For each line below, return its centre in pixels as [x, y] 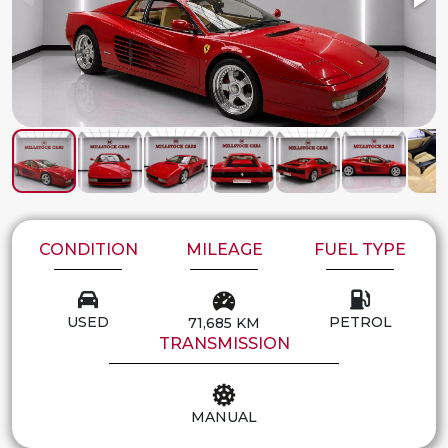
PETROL [360, 322]
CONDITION [88, 250]
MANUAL [224, 416]
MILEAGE [224, 250]
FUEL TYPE [360, 250]
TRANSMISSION [224, 343]
